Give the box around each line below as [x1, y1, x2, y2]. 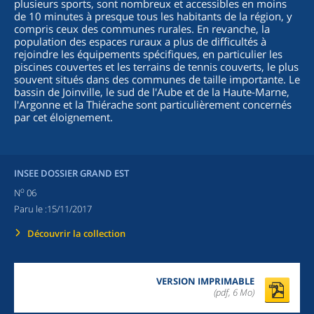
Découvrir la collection [27, 227, 125, 240]
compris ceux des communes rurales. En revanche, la [14, 22, 270, 36]
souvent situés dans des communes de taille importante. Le [14, 72, 300, 86]
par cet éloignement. [14, 110, 113, 124]
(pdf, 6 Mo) [214, 286, 254, 299]
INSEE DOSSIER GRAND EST [14, 167, 129, 179]
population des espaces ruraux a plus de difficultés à [14, 34, 266, 48]
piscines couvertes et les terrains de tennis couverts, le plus [14, 60, 299, 74]
